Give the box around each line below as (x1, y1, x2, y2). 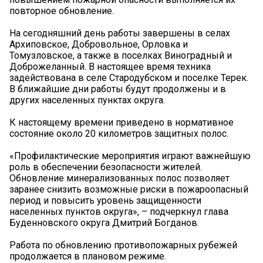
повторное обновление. (9, 5, 114, 16)
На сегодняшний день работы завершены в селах (9, 27, 230, 39)
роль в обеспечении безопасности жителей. (9, 161, 202, 173)
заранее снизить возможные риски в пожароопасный (9, 183, 248, 195)
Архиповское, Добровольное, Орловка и (9, 38, 188, 50)
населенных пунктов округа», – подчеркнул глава (9, 205, 228, 217)
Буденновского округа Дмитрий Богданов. (9, 217, 199, 228)
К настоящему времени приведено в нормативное (9, 116, 234, 128)
